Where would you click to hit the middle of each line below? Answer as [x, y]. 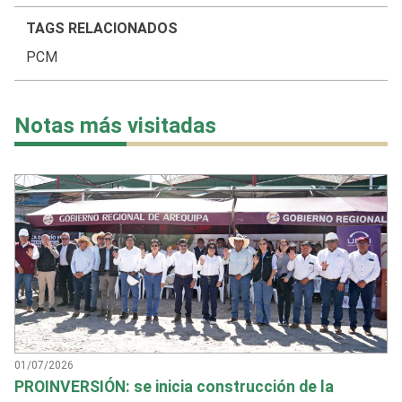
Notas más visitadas [115, 126]
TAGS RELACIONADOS [101, 29]
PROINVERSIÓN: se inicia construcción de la [174, 386]
